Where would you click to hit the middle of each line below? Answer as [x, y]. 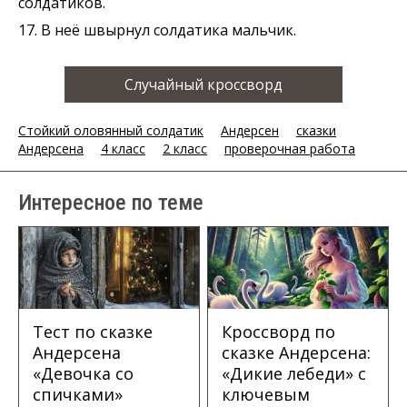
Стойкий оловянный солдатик [111, 130]
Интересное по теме [111, 203]
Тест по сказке [93, 331]
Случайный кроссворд [203, 84]
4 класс [123, 148]
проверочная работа [290, 148]
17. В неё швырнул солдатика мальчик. [157, 30]
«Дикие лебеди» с [294, 373]
